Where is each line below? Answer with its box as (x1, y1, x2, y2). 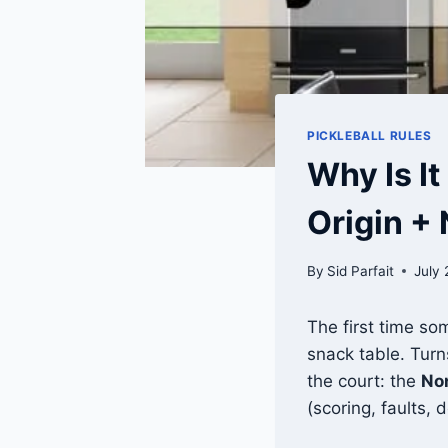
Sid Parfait (327, 262, 395, 279)
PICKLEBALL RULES (307, 128, 432, 144)
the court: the (307, 370, 421, 391)
